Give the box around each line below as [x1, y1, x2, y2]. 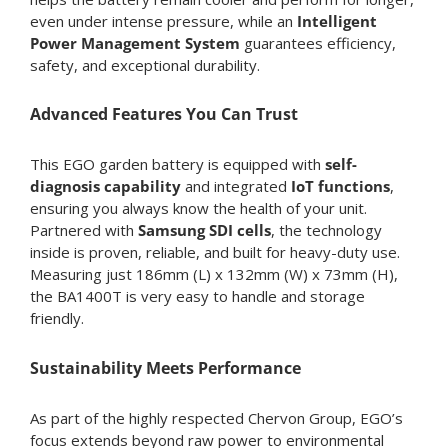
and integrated [180, 176, 291, 197]
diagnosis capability [29, 176, 181, 197]
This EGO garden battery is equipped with [29, 154, 325, 175]
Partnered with [29, 220, 138, 241]
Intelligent [296, 10, 377, 31]
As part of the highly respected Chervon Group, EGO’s [29, 407, 403, 428]
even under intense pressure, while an [29, 10, 297, 31]
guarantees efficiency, [239, 32, 396, 53]
